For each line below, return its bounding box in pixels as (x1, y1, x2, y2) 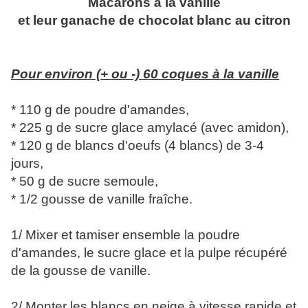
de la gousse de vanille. (11, 263, 151, 278)
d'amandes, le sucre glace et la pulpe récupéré (11, 245, 287, 261)
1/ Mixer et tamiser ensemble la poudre (11, 228, 240, 243)
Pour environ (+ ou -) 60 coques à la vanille (11, 67, 279, 82)
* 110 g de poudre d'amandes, (11, 102, 189, 118)
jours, (11, 156, 43, 171)
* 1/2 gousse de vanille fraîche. (11, 192, 192, 207)
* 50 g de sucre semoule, (11, 174, 158, 189)
